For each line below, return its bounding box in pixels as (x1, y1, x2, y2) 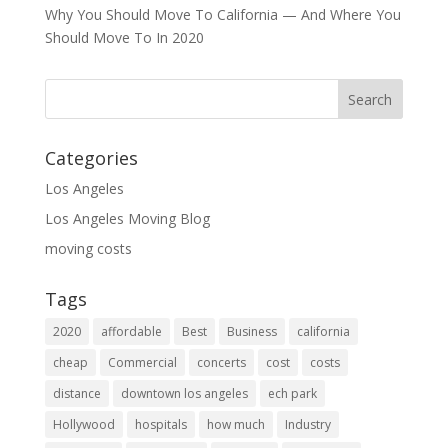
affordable (100, 322, 162, 340)
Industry (284, 415, 331, 433)
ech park (267, 384, 317, 402)
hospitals (134, 415, 187, 433)
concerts (196, 353, 246, 371)
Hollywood (52, 415, 115, 433)
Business (226, 322, 277, 340)
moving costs (44, 238, 132, 258)
